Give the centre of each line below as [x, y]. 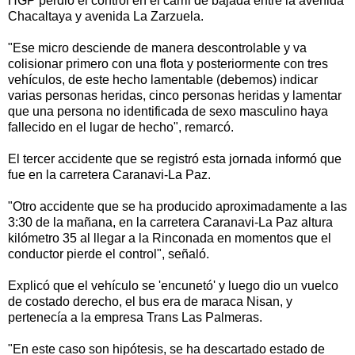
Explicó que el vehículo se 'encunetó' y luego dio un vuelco [173, 286]
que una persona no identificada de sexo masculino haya [168, 112]
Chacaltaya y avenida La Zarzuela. [106, 17]
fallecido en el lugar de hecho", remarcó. [121, 128]
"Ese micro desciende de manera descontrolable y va [157, 48]
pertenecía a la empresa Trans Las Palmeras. [135, 318]
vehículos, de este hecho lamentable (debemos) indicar [163, 80]
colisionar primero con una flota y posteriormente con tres [168, 64]
